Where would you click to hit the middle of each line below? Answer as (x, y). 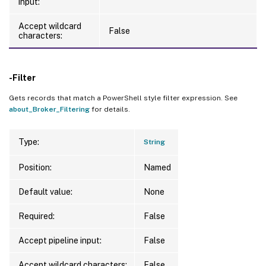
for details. (110, 109)
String (154, 142)
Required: (37, 216)
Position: (35, 167)
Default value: (45, 191)
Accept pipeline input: (60, 240)
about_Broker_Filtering (49, 109)
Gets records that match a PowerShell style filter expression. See (123, 98)
